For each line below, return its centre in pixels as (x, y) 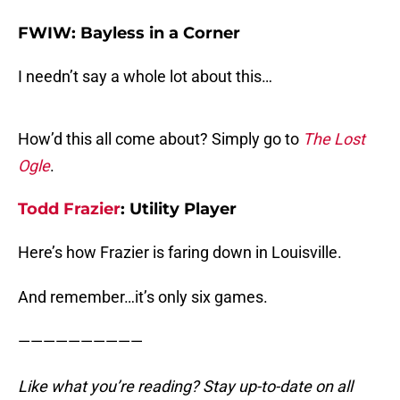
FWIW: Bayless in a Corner (129, 33)
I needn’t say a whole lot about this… (145, 77)
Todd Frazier (69, 209)
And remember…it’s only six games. (143, 297)
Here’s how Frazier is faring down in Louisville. (180, 253)
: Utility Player (179, 209)
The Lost (334, 139)
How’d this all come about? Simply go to (160, 139)
